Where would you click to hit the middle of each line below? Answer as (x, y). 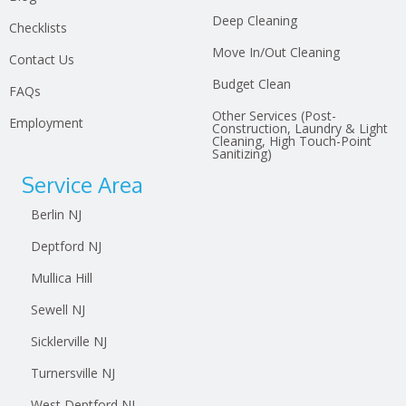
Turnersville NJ (73, 372)
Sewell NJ (58, 309)
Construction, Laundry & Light (300, 128)
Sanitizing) (242, 153)
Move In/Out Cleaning (276, 52)
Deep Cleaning (255, 20)
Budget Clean (251, 83)
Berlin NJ (56, 214)
